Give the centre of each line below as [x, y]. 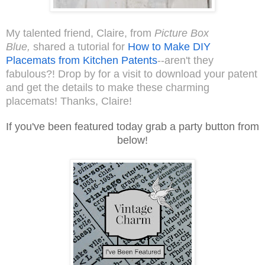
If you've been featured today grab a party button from [132, 126]
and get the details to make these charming [108, 87]
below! [132, 140]
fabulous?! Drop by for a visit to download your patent [132, 74]
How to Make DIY [169, 46]
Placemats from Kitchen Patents [82, 60]
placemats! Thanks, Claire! [70, 101]
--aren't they [185, 60]
